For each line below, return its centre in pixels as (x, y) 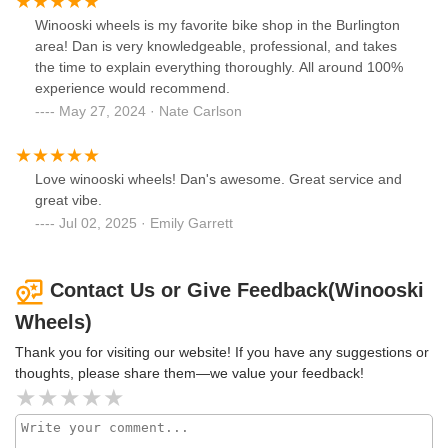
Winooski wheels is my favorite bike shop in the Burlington (217, 25)
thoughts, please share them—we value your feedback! (189, 372)
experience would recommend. (132, 88)
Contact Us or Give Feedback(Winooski (237, 290)
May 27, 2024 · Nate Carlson (150, 111)
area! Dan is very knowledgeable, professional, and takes (216, 46)
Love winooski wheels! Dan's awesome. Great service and (218, 179)
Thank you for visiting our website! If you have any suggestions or (222, 351)
